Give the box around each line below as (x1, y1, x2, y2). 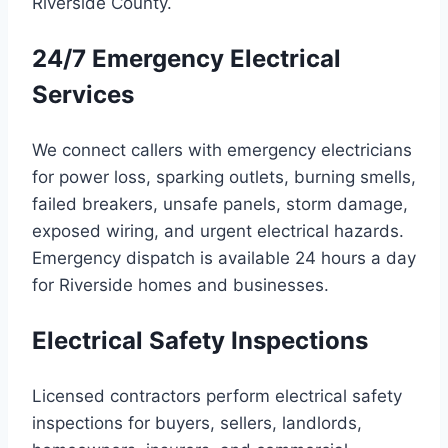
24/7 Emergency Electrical (32, 44, 341, 74)
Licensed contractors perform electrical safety (32, 386, 402, 407)
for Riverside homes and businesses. (32, 275, 329, 296)
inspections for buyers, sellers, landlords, (32, 413, 362, 434)
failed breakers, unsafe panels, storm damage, (32, 194, 408, 215)
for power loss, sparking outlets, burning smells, (32, 167, 416, 188)
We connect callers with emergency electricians (32, 140, 412, 161)
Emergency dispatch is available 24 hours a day (32, 248, 416, 269)
